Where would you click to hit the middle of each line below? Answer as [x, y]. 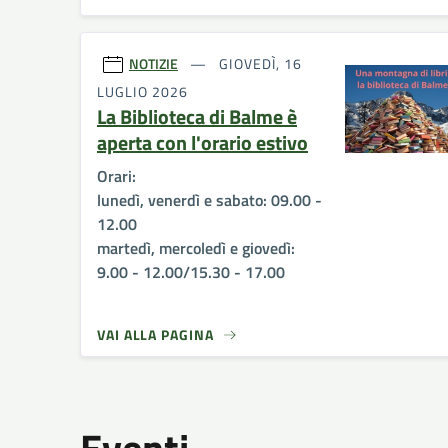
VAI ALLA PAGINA [155, 334]
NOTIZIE [153, 64]
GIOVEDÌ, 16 [259, 64]
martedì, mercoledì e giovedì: [196, 247]
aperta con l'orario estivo [202, 142]
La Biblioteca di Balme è [197, 116]
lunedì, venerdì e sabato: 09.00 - [209, 199]
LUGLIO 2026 [143, 91]
